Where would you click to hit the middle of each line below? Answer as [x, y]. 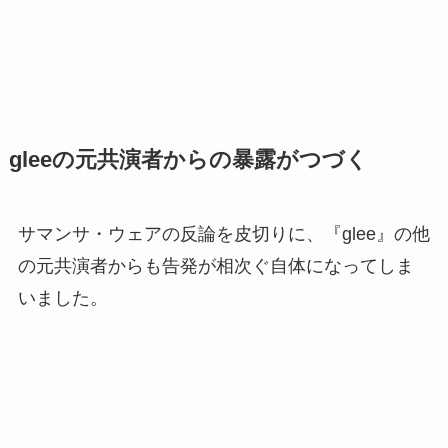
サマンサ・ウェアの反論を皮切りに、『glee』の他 [223, 234]
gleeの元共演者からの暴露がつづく [188, 160]
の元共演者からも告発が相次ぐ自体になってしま [215, 266]
